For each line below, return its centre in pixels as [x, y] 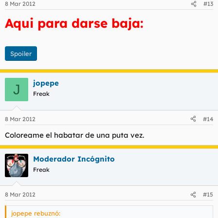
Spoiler [21, 53]
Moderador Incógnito [74, 159]
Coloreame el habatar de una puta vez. [74, 135]
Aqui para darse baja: [74, 23]
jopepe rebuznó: [36, 213]
